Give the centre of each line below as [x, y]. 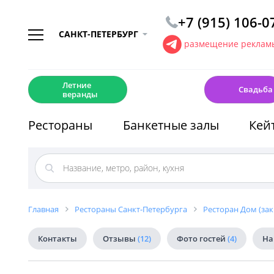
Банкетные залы [171, 125]
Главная [43, 209]
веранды [80, 94]
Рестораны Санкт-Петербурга [131, 209]
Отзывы [120, 239]
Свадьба [255, 89]
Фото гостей [202, 239]
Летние [77, 85]
